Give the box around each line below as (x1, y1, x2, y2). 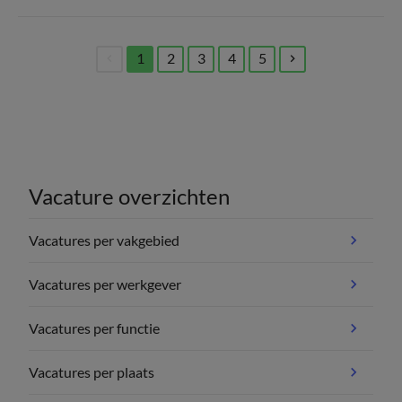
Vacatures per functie (29, 319, 160, 336)
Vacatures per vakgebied (29, 232, 179, 249)
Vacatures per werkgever (29, 275, 181, 293)
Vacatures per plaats (29, 363, 154, 380)
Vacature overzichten (29, 183, 230, 209)
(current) (127, 70, 182, 87)
